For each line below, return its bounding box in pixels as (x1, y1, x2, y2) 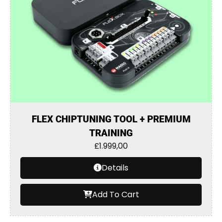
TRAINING (89, 127, 133, 139)
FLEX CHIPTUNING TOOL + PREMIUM (31, 113, 191, 125)
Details (102, 162, 128, 173)
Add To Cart (92, 189, 139, 200)
